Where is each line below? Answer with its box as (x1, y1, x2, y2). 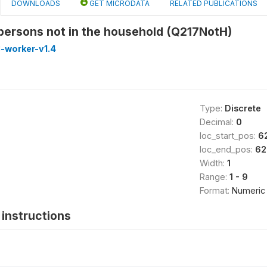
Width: (199, 158, 227, 168)
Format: (199, 185, 232, 195)
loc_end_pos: (199, 144, 255, 154)
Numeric (231, 185, 265, 195)
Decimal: (199, 117, 236, 127)
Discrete (224, 103, 261, 113)
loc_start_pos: (199, 131, 258, 141)
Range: (199, 172, 229, 182)
